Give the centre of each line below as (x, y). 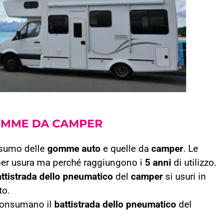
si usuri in (184, 176)
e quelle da (126, 149)
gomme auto (74, 149)
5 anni (158, 163)
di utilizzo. (194, 163)
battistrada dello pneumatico (115, 204)
